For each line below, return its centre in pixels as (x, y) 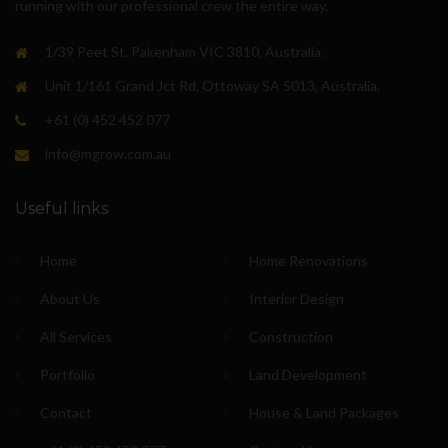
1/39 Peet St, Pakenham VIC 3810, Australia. (184, 51)
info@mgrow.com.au (108, 153)
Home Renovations (308, 260)
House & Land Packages (324, 412)
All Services (76, 336)
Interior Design (296, 298)
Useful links (61, 208)
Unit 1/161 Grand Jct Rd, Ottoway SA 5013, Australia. (212, 85)
